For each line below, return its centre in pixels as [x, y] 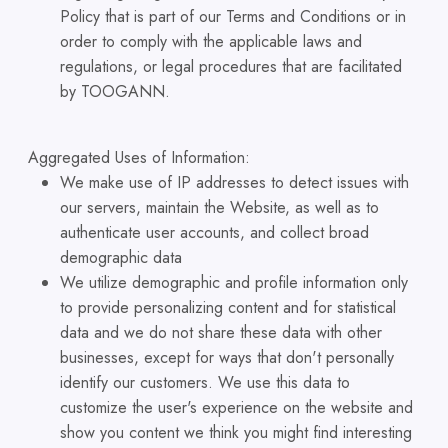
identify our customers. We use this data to [205, 382]
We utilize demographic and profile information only [234, 282]
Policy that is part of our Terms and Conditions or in [233, 16]
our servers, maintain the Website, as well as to [219, 207]
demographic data [121, 257]
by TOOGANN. [115, 91]
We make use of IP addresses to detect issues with [234, 182]
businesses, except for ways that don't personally [227, 357]
